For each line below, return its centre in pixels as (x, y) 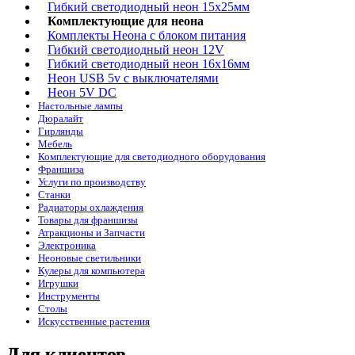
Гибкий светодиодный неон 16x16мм (149, 64)
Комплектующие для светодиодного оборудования (152, 157)
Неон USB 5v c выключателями (133, 78)
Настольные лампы (80, 106)
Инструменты (69, 296)
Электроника (67, 246)
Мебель (55, 144)
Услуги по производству (92, 182)
